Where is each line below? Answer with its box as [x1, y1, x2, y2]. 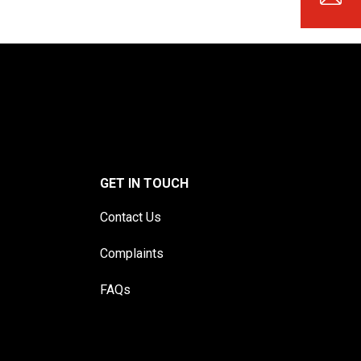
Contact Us [100, 210, 161, 226]
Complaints [100, 246, 164, 262]
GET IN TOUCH [100, 176, 189, 192]
